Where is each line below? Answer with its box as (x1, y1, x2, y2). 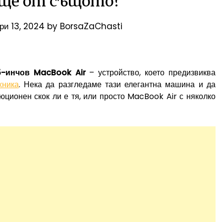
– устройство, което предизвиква (85, 66, 216, 78)
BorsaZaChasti (59, 20, 122, 32)
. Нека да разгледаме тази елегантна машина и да (18, 78, 216, 90)
